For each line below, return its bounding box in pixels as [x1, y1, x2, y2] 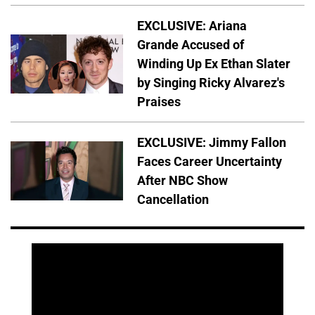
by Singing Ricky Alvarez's [137, 75, 285, 91]
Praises [137, 94, 181, 110]
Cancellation [137, 192, 209, 207]
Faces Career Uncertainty [137, 154, 282, 169]
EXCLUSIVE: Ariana [137, 18, 247, 34]
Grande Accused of [137, 37, 244, 53]
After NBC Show [137, 173, 228, 188]
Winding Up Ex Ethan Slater [137, 56, 290, 72]
